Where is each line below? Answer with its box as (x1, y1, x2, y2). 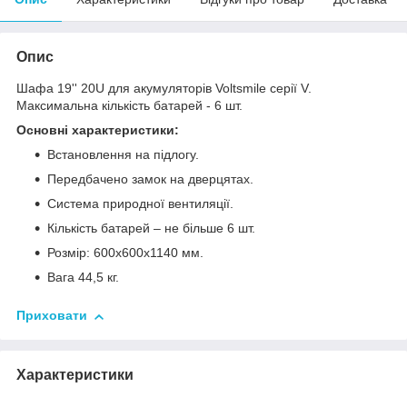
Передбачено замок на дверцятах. (47, 172, 253, 187)
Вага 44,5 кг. (47, 270, 119, 285)
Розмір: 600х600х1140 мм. (47, 245, 203, 261)
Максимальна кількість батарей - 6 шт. (16, 98, 243, 114)
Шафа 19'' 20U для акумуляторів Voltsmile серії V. (16, 81, 312, 96)
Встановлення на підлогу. (47, 147, 199, 163)
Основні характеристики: (16, 123, 179, 138)
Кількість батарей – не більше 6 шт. (47, 221, 255, 236)
